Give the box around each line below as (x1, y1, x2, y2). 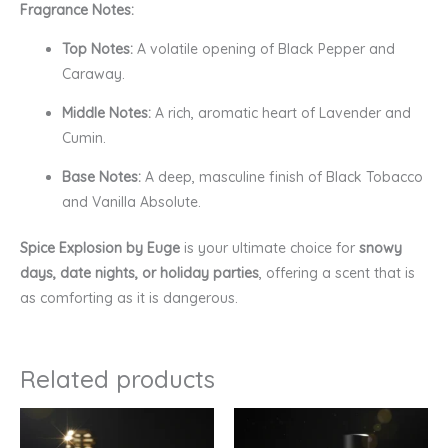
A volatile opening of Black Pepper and (133, 39, 395, 58)
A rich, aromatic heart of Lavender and (151, 103, 411, 122)
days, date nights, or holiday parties (20, 263, 259, 282)
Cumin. (62, 128, 106, 147)
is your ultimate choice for (180, 238, 359, 257)
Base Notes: (62, 167, 141, 186)
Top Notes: (62, 39, 133, 58)
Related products (20, 363, 215, 394)
